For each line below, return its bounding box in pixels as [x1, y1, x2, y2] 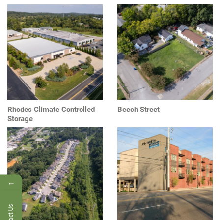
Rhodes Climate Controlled [7, 105, 95, 114]
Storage [7, 114, 33, 123]
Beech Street [117, 105, 160, 114]
